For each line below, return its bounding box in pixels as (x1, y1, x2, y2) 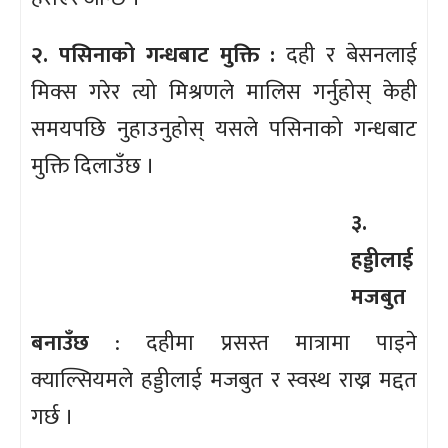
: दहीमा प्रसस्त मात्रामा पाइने (89, 324, 417, 362)
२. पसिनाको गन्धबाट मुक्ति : (31, 36, 287, 74)
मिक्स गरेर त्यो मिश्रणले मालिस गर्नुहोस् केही (31, 73, 417, 111)
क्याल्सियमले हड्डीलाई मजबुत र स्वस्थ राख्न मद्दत (31, 361, 417, 399)
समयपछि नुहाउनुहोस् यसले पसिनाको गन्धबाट (31, 110, 417, 148)
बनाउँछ (31, 324, 89, 362)
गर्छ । (31, 398, 74, 436)
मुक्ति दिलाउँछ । (31, 147, 155, 185)
